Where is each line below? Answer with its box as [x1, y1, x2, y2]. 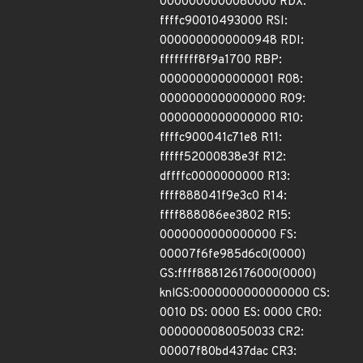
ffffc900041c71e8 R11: [160, 130, 282, 146]
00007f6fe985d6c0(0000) [160, 247, 305, 263]
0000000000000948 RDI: [160, 33, 304, 49]
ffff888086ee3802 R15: [160, 208, 291, 224]
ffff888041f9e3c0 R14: [160, 189, 287, 204]
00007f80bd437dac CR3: [160, 344, 297, 360]
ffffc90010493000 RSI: [160, 14, 288, 29]
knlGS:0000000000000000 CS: [160, 286, 330, 301]
